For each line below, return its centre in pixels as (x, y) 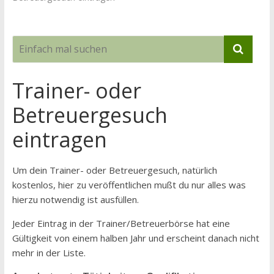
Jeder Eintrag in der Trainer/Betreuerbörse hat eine (121, 223)
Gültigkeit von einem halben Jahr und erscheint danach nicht (135, 238)
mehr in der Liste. (49, 253)
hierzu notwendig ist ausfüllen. (75, 199)
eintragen (59, 139)
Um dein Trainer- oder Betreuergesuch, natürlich (114, 170)
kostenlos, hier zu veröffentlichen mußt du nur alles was (129, 185)
